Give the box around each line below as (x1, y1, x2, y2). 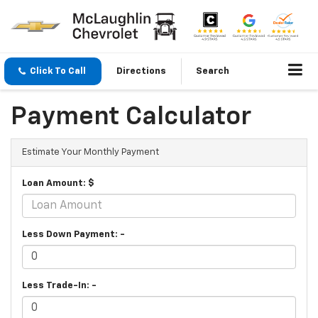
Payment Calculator (11, 104, 251, 131)
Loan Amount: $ (22, 179, 94, 189)
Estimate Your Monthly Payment (22, 148, 159, 158)
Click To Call (30, 67, 86, 77)
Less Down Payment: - (22, 230, 125, 240)
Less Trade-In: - (22, 281, 97, 291)
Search (196, 67, 229, 77)
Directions (116, 67, 166, 77)
